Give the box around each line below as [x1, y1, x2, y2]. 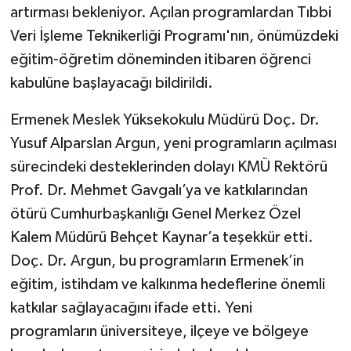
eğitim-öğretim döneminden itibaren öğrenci [9, 52, 311, 68]
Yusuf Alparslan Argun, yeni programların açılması [9, 136, 337, 152]
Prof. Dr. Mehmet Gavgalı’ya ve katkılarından [9, 183, 308, 199]
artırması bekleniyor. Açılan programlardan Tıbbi [9, 5, 331, 21]
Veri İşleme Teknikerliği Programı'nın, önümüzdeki [9, 28, 338, 45]
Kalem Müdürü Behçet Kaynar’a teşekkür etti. [9, 230, 313, 246]
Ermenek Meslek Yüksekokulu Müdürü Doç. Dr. [9, 112, 320, 128]
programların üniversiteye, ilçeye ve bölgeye [9, 324, 309, 340]
